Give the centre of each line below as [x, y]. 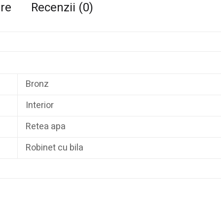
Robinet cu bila [55, 148]
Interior [40, 106]
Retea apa [46, 127]
